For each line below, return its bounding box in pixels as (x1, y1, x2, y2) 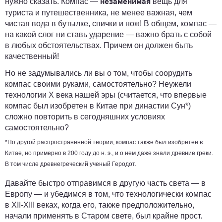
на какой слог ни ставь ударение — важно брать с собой (5, 30, 212, 39)
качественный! (5, 52, 59, 60)
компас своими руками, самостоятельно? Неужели (5, 80, 191, 88)
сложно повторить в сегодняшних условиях (5, 112, 165, 121)
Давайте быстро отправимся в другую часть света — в (5, 179, 206, 187)
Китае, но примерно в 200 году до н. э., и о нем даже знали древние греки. (5, 150, 213, 157)
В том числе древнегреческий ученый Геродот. (5, 161, 136, 167)
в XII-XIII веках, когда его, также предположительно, (5, 201, 194, 209)
